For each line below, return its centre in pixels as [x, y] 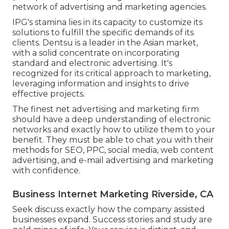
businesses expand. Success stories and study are [112, 220]
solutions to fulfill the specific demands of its [103, 33]
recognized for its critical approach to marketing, [111, 74]
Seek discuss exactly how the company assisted [109, 210]
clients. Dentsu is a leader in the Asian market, [105, 43]
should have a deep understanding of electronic [111, 120]
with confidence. [46, 171]
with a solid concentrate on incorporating [96, 53]
